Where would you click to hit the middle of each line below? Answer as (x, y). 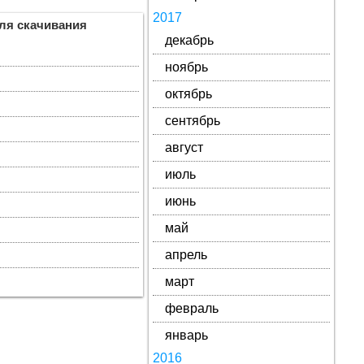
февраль (191, 308)
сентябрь (192, 121)
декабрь (189, 40)
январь (186, 335)
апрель (186, 255)
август (184, 147)
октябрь (188, 94)
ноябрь (186, 67)
